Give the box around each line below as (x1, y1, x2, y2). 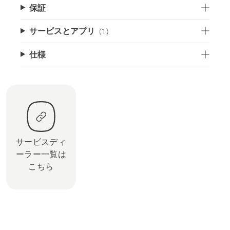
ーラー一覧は (15, 149, 67, 159)
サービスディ (15, 137, 67, 147)
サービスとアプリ (29, 26, 95, 35)
